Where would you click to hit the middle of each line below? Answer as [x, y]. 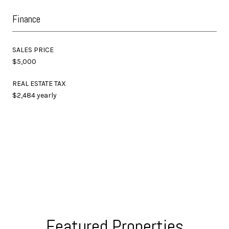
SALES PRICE [33, 50]
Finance [26, 19]
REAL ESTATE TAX [39, 83]
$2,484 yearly [35, 95]
